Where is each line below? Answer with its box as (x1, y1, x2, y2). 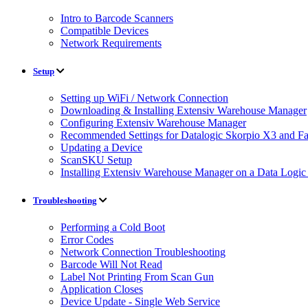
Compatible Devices (60, 24, 148, 36)
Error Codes (60, 234, 113, 246)
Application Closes (60, 283, 143, 296)
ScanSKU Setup (60, 153, 132, 166)
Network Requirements (60, 36, 162, 49)
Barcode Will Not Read (60, 258, 162, 271)
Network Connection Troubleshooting (60, 246, 225, 258)
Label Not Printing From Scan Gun (60, 271, 214, 283)
